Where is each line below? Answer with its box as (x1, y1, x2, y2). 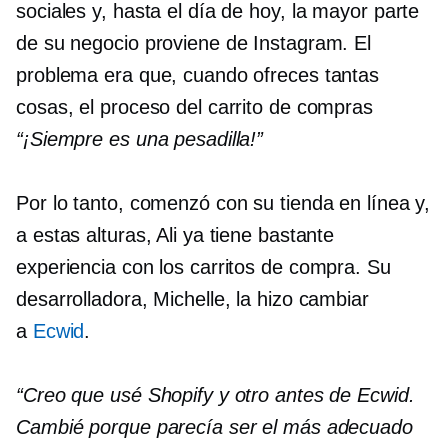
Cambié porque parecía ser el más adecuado (16, 416, 413, 438)
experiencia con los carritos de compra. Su (16, 256, 391, 278)
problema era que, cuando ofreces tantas (16, 64, 380, 86)
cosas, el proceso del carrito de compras (16, 96, 373, 118)
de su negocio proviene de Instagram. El (16, 32, 372, 54)
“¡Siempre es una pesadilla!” (16, 128, 264, 150)
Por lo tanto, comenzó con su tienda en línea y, (16, 192, 431, 214)
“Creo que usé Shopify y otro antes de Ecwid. (16, 384, 415, 406)
